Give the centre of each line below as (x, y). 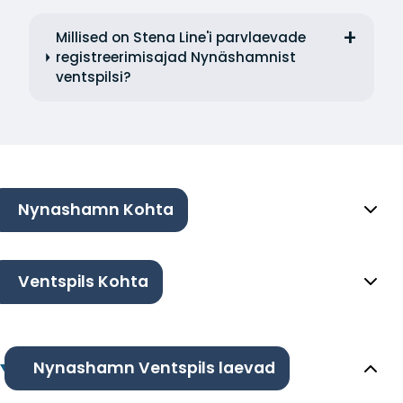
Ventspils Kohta (83, 282)
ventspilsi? (94, 76)
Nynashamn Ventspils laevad (154, 368)
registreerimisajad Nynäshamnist (176, 57)
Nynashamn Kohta (96, 210)
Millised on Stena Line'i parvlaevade (181, 37)
